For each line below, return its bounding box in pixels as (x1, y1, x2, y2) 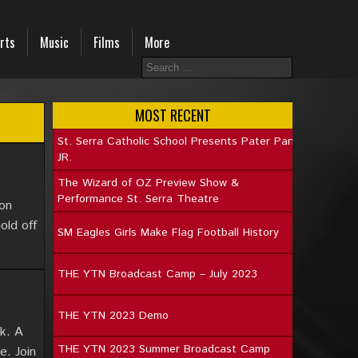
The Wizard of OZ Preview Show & (58, 175, 239, 191)
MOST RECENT (134, 105, 211, 125)
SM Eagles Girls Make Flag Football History (58, 225, 279, 241)
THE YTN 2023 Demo (58, 308, 169, 324)
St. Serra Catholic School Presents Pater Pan (58, 133, 294, 149)
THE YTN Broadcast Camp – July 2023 (58, 266, 257, 282)
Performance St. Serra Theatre (58, 191, 219, 207)
